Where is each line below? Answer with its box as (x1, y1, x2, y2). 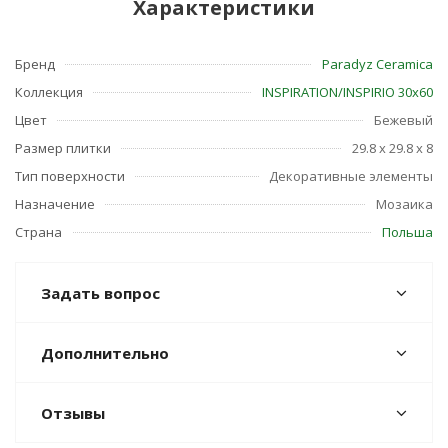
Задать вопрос (41, 283, 160, 303)
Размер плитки (15, 139, 111, 157)
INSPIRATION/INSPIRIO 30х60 (262, 83, 433, 101)
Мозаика (376, 195, 433, 213)
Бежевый (374, 111, 433, 129)
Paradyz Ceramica (322, 55, 433, 73)
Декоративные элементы (269, 167, 433, 185)
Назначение (15, 195, 95, 213)
